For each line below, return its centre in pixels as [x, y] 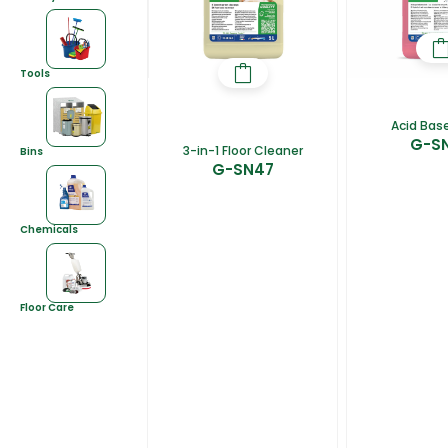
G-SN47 [242, 170]
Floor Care [47, 307]
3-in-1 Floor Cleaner [242, 151]
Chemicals [49, 229]
